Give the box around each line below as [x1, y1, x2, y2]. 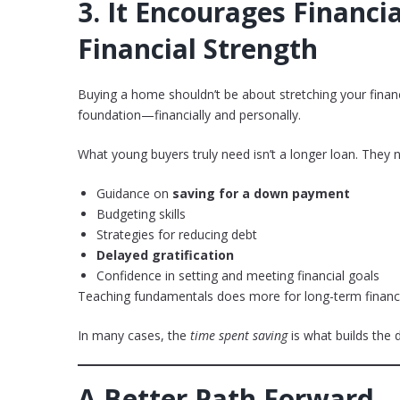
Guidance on [96, 185, 172, 203]
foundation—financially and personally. [78, 106, 301, 124]
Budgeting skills [96, 205, 186, 223]
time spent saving [190, 327, 287, 345]
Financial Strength [78, 30, 318, 68]
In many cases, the [78, 327, 190, 345]
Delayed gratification [96, 246, 234, 264]
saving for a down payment [172, 185, 350, 203]
